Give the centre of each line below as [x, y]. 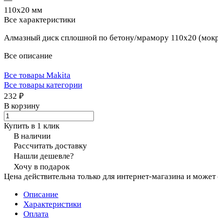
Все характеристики [40, 19]
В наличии [32, 136]
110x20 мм [23, 10]
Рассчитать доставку [50, 145]
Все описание [28, 55]
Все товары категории [43, 85]
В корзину [22, 106]
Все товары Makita [37, 75]
